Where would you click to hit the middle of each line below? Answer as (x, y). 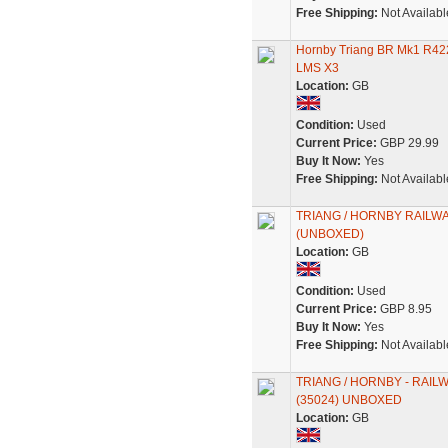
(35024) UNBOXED (348, 400)
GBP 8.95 (404, 309)
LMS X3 (317, 68)
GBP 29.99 (407, 143)
